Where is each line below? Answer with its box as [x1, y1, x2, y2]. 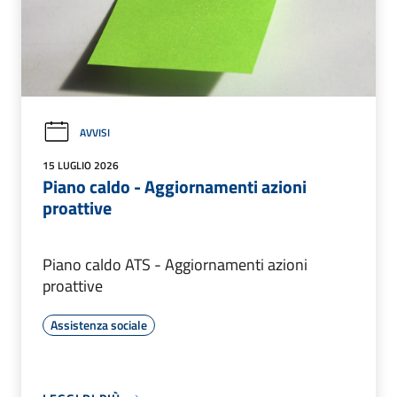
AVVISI [80, 123, 110, 141]
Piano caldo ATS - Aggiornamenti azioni [43, 253, 307, 277]
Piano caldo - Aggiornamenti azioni [43, 173, 307, 201]
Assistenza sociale [51, 315, 147, 335]
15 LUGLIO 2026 [43, 157, 119, 175]
